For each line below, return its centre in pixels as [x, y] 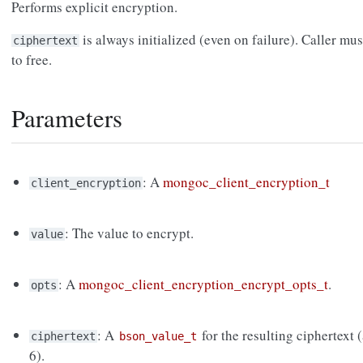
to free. [32, 60]
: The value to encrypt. [130, 233]
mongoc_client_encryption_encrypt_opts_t [204, 284]
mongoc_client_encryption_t [247, 182]
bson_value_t [158, 337]
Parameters [67, 118]
